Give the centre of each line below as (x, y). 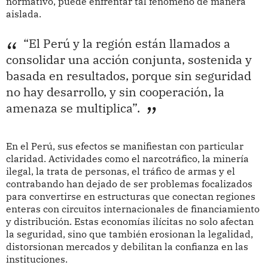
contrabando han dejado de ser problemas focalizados (129, 184)
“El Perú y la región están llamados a (127, 43)
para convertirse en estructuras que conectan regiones (130, 197)
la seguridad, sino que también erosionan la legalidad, (129, 234)
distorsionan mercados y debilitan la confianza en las (127, 247)
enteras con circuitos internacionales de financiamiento (133, 209)
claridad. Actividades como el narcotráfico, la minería (127, 159)
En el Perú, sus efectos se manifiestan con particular (124, 146)
